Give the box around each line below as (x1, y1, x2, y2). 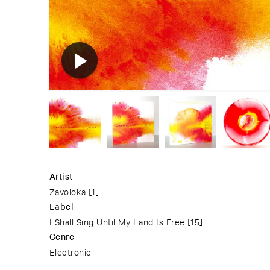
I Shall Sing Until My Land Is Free (49, 216, 185, 228)
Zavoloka (49, 186, 86, 198)
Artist (49, 170, 73, 183)
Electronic (49, 246, 92, 258)
